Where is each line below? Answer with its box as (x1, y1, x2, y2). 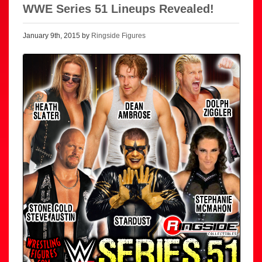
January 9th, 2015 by (23, 32, 91, 40)
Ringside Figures (91, 32, 146, 40)
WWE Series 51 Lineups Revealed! (23, 2, 214, 16)
